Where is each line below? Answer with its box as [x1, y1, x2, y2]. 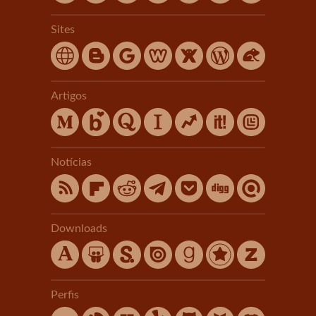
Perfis [51, 289, 79, 301]
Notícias [51, 157, 92, 169]
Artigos [51, 90, 87, 102]
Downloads [51, 223, 107, 235]
